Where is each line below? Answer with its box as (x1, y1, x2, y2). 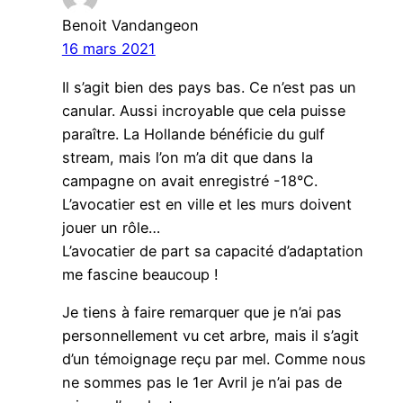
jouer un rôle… (61, 218, 160, 237)
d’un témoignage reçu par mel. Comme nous (61, 349, 366, 368)
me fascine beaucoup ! (61, 264, 219, 283)
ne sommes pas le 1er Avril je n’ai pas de (61, 372, 342, 391)
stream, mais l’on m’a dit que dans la (61, 148, 313, 166)
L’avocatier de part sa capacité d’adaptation (61, 241, 363, 260)
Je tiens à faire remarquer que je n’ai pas (61, 302, 342, 321)
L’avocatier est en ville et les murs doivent (61, 194, 352, 213)
